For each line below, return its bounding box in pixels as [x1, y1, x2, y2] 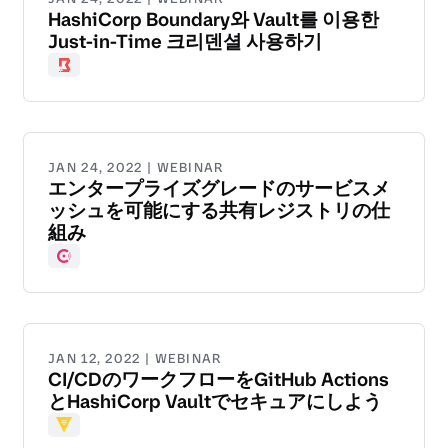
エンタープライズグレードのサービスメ [48, 176, 390, 202]
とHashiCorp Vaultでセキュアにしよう [48, 389, 382, 415]
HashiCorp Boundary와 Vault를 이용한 [48, 7, 379, 33]
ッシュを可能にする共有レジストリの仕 [48, 198, 390, 224]
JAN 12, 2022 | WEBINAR [48, 350, 222, 368]
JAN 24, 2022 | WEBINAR [48, 159, 224, 177]
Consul [55, 256, 107, 279]
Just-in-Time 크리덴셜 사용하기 [48, 29, 322, 55]
